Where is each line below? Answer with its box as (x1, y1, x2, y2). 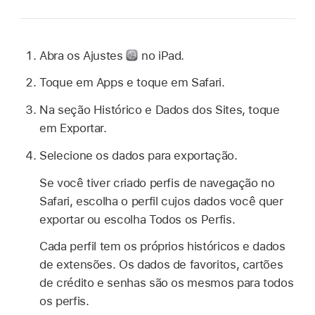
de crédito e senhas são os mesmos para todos (39, 276, 294, 290)
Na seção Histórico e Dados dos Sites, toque (39, 103, 280, 117)
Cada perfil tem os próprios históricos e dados (39, 239, 285, 254)
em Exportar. (39, 121, 107, 136)
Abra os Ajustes (39, 48, 127, 63)
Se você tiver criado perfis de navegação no (39, 175, 275, 190)
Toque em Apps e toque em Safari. (39, 75, 225, 90)
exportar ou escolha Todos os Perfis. (39, 212, 236, 226)
